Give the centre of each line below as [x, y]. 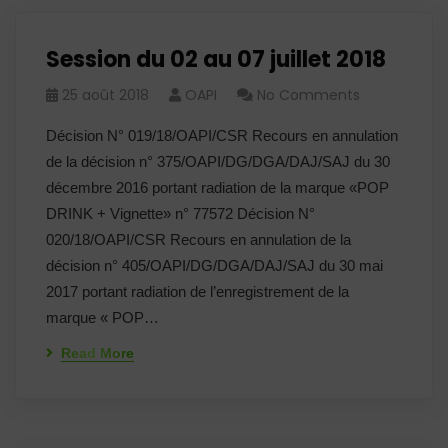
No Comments [308, 95]
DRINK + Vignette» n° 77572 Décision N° [180, 213]
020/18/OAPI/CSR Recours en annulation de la [198, 239]
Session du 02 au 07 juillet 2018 [216, 59]
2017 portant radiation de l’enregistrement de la [197, 291]
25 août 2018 [105, 95]
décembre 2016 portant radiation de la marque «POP [217, 187]
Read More [97, 353]
